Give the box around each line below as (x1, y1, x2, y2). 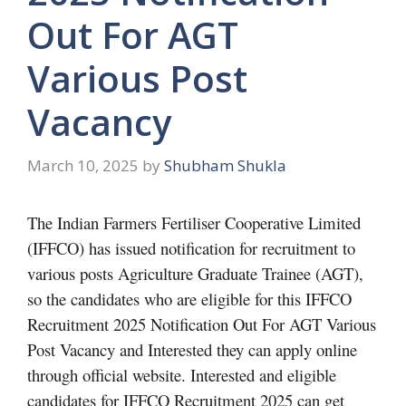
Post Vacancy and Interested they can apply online (27, 337, 357, 361)
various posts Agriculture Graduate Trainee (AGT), (27, 261, 363, 285)
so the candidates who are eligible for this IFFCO (27, 286, 352, 310)
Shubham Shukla (164, 154, 286, 176)
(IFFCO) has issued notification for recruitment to (27, 236, 355, 259)
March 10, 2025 (27, 154, 139, 176)
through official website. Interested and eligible (27, 362, 336, 386)
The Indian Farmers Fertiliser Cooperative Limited (27, 210, 361, 234)
